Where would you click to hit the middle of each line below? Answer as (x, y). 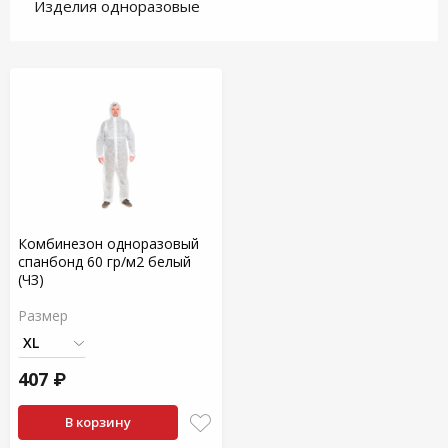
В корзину (97, 422)
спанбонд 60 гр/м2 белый (104, 261)
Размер (43, 315)
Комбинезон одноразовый (108, 243)
